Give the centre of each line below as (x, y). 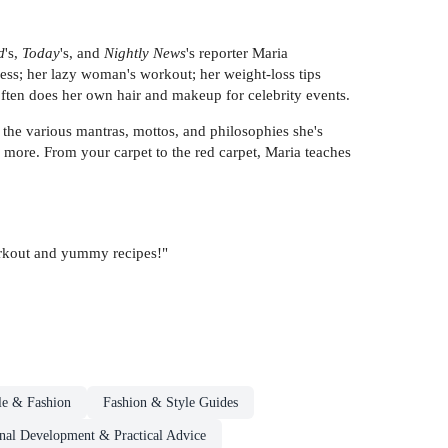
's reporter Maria (237, 52)
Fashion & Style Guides (170, 402)
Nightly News (145, 52)
